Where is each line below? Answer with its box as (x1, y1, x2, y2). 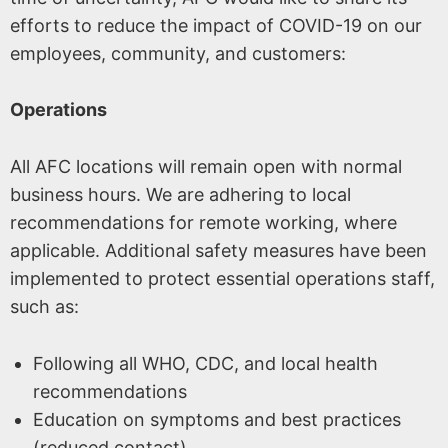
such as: (10, 296, 79, 318)
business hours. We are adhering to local (10, 184, 351, 206)
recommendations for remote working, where (10, 212, 397, 234)
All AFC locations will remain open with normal (10, 156, 402, 178)
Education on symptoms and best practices (32, 408, 401, 430)
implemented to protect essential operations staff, (10, 268, 435, 290)
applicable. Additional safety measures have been (10, 240, 427, 262)
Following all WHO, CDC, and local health (32, 352, 378, 374)
